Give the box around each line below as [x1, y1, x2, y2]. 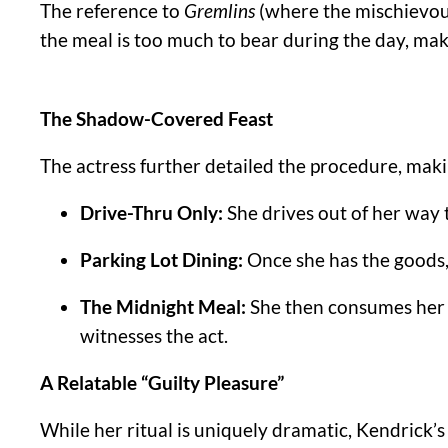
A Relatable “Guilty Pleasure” [40, 372, 284, 395]
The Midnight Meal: [80, 296, 246, 319]
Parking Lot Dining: [80, 249, 243, 272]
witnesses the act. [80, 325, 228, 348]
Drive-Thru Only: [80, 202, 223, 225]
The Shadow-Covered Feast [40, 108, 273, 131]
